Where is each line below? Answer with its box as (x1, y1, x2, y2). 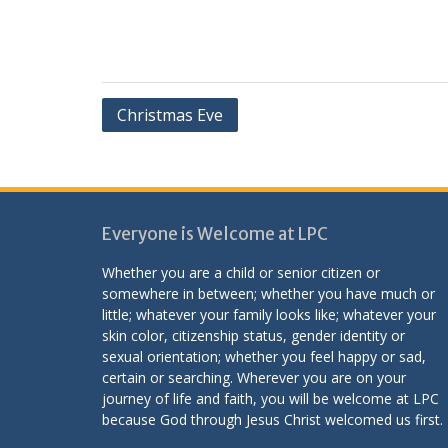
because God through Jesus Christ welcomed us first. (102, 409, 443, 429)
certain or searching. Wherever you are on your (102, 367, 406, 387)
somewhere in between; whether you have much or (102, 283, 435, 303)
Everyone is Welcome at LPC (102, 222, 328, 245)
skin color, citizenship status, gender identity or (102, 325, 405, 345)
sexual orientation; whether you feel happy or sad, (102, 346, 426, 366)
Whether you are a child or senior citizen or (102, 262, 380, 282)
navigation (101, 128, 206, 154)
